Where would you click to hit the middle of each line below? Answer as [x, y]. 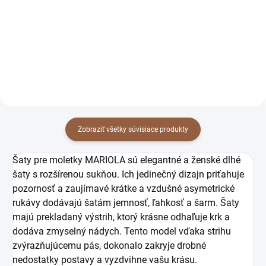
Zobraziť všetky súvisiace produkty [133, 129]
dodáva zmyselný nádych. [68, 231]
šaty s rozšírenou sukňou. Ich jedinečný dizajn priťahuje [128, 174]
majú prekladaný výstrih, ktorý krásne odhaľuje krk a [121, 217]
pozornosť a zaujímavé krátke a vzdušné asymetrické [123, 188]
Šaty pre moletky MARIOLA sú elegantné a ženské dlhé [126, 160]
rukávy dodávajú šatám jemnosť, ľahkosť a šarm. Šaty [126, 202]
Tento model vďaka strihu [178, 231]
